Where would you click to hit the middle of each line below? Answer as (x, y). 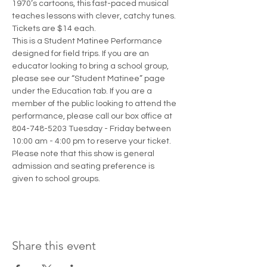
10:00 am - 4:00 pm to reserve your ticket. (92, 141)
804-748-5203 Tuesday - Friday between (92, 129)
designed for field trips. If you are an (81, 54)
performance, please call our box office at (93, 116)
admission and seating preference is (84, 166)
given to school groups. (57, 179)
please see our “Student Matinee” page (89, 79)
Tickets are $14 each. (54, 29)
